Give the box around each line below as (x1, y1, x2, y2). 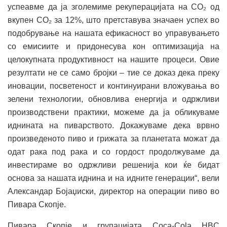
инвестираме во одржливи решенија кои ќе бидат (8, 160, 219, 169)
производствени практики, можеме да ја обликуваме (8, 107, 219, 117)
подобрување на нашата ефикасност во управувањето (8, 28, 219, 37)
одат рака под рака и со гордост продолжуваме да (8, 147, 219, 156)
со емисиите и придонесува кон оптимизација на (8, 42, 219, 51)
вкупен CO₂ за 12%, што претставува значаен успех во (8, 15, 219, 24)
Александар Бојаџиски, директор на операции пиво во (8, 186, 219, 196)
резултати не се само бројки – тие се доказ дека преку (8, 68, 219, 77)
